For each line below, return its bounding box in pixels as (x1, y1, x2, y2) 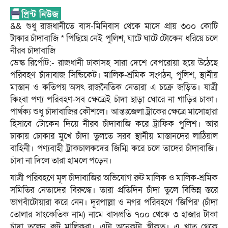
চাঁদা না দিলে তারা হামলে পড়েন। (10, 155, 112, 167)
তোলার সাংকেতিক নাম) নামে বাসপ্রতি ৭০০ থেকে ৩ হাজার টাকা (10, 209, 218, 221)
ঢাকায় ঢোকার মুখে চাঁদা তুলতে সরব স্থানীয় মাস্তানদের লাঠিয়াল (10, 130, 218, 142)
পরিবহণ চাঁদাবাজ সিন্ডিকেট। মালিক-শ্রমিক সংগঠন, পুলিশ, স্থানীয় (10, 69, 218, 81)
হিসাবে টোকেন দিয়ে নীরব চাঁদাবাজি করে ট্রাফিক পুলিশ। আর (10, 118, 218, 130)
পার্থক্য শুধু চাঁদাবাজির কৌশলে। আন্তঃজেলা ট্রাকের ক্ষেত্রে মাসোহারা (10, 106, 218, 118)
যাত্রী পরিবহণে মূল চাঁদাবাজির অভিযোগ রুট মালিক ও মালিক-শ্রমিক (10, 172, 218, 184)
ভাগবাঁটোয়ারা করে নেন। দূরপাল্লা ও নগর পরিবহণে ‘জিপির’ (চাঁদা (10, 196, 218, 209)
